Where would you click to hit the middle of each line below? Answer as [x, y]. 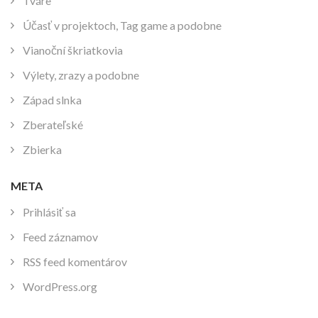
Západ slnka [52, 100]
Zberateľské [53, 125]
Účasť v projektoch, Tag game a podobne [122, 26]
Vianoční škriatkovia [73, 50]
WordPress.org [60, 287]
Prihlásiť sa [49, 212]
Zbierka [42, 150]
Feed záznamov [60, 237]
